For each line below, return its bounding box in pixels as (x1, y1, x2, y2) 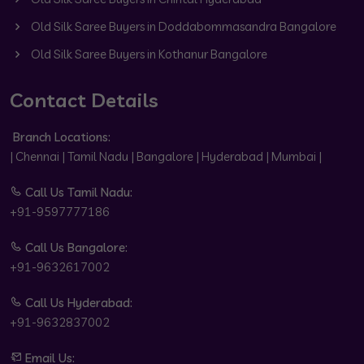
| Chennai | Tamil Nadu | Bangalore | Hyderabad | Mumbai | (10, 149, 322, 165)
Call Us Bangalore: (25, 240, 128, 256)
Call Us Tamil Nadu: (25, 184, 132, 201)
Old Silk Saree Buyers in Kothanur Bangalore (28, 46, 267, 63)
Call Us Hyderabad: (25, 295, 132, 311)
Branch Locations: (13, 129, 110, 145)
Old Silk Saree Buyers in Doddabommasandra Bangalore (28, 19, 336, 35)
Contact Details (10, 88, 158, 113)
